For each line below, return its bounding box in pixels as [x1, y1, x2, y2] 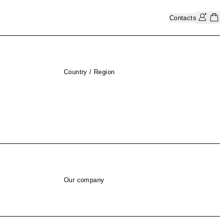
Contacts [169, 14, 196, 22]
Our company [64, 176, 105, 184]
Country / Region [64, 68, 115, 76]
